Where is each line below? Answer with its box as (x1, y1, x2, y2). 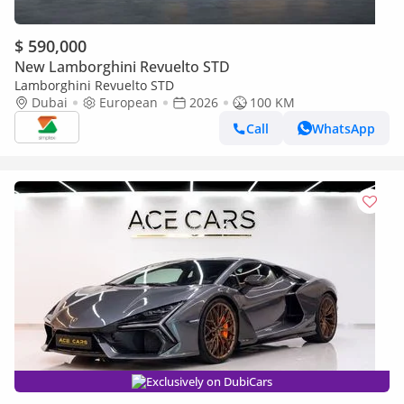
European (99, 94, 158, 111)
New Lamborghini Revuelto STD (14, 57, 230, 77)
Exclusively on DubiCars (146, 373, 272, 390)
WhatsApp (312, 119, 375, 137)
